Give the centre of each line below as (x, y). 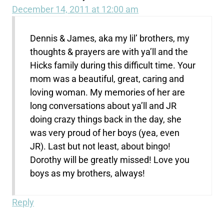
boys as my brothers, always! (88, 173)
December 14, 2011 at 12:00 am (75, 9)
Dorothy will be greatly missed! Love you (110, 159)
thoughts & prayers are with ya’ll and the (109, 51)
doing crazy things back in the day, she (106, 119)
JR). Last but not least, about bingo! (100, 146)
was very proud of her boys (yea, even (105, 132)
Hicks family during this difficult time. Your (113, 65)
